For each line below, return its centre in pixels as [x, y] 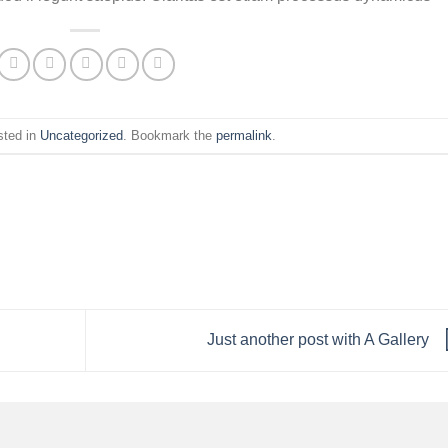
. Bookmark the [170, 135]
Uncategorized [82, 135]
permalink [244, 135]
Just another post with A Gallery [319, 339]
